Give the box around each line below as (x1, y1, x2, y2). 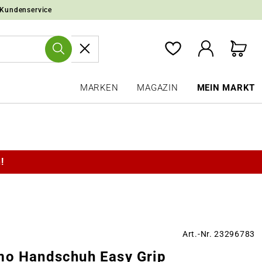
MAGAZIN (137, 82, 178, 93)
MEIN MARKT (196, 82, 255, 93)
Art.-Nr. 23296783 (182, 229, 255, 239)
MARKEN (80, 82, 119, 93)
